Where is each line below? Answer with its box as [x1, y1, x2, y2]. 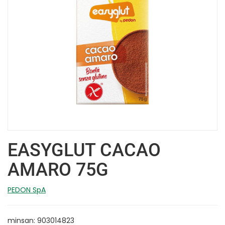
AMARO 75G [8, 159, 108, 180]
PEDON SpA [8, 184, 46, 195]
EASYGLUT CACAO [8, 139, 161, 161]
